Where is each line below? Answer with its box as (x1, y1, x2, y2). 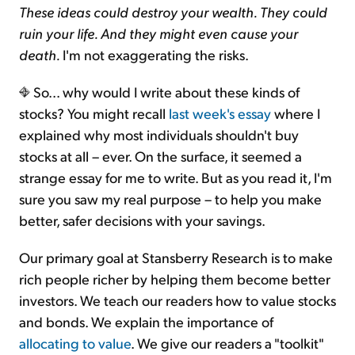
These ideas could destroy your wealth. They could (19, 2, 327, 21)
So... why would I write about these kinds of (30, 82, 300, 101)
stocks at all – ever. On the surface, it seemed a (19, 147, 302, 166)
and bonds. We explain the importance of (19, 312, 273, 331)
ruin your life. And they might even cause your (19, 24, 298, 43)
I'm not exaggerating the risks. (63, 45, 249, 64)
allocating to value (19, 334, 131, 353)
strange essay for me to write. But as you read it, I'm (19, 168, 332, 187)
